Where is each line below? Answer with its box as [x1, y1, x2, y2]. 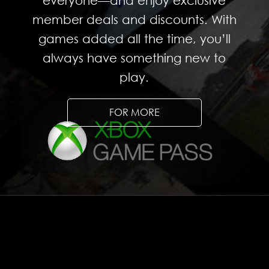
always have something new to [43, 50, 226, 65]
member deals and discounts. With [32, 12, 237, 27]
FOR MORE [109, 106, 160, 119]
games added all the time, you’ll [38, 31, 231, 46]
